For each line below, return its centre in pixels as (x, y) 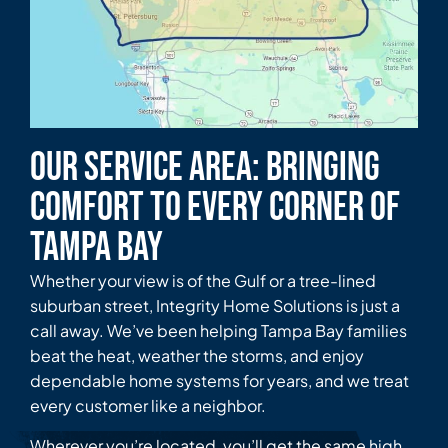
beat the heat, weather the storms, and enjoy (197, 356)
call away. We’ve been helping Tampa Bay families (218, 331)
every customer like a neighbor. (148, 406)
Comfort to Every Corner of (215, 208)
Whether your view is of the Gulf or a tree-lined (203, 281)
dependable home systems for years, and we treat (219, 381)
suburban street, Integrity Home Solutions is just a (215, 306)
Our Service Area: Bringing (205, 168)
